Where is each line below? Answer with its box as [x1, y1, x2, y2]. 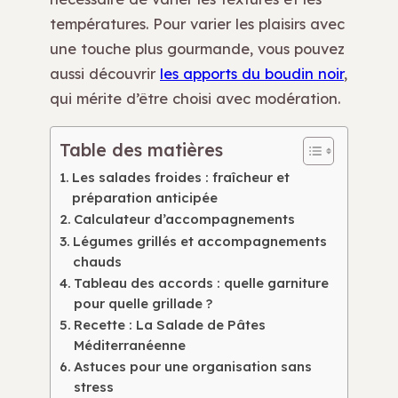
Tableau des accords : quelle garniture [73, 274, 329, 291]
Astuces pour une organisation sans [73, 357, 312, 375]
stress [73, 378, 114, 395]
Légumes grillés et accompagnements [72, 232, 327, 250]
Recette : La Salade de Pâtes [73, 315, 266, 333]
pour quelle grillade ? [73, 294, 212, 312]
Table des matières [60, 138, 223, 161]
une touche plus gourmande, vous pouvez [50, 39, 345, 58]
